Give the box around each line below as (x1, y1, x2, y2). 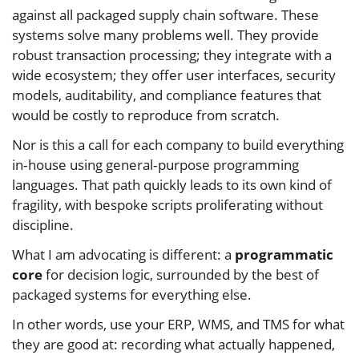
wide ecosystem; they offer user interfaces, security (12, 65, 336, 84)
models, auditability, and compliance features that (12, 85, 321, 104)
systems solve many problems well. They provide (12, 25, 319, 44)
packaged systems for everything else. (12, 284, 252, 304)
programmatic (235, 244, 333, 264)
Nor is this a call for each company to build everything (12, 135, 344, 154)
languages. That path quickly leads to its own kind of (12, 175, 332, 194)
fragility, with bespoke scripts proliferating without (12, 195, 323, 214)
